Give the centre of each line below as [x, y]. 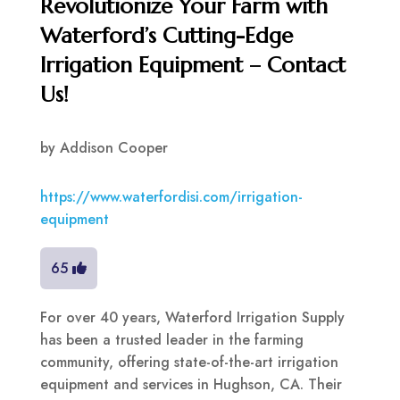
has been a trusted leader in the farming [171, 340]
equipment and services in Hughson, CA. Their [191, 385]
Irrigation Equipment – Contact [192, 66]
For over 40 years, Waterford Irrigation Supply [192, 318]
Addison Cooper [113, 148]
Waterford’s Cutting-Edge [166, 36]
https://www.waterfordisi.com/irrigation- [171, 197]
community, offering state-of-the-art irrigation [189, 362]
